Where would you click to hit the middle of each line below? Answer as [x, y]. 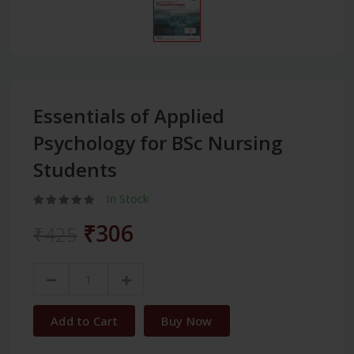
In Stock [127, 198]
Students [75, 169]
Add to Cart [85, 320]
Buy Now [187, 320]
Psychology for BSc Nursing [158, 142]
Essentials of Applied [129, 115]
